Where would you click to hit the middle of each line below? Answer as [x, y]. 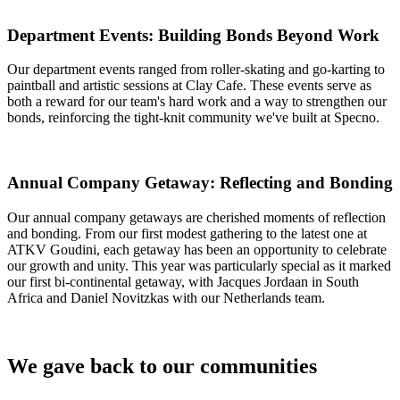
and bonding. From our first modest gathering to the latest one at [187, 233]
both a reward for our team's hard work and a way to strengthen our [197, 102]
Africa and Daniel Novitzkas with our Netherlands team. [166, 297]
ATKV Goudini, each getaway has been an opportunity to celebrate [197, 249]
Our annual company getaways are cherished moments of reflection [196, 217]
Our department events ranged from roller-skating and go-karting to [196, 70]
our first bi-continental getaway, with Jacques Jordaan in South [183, 281]
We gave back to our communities [162, 366]
